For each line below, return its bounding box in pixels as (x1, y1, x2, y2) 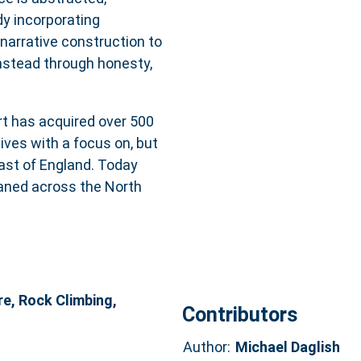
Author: (182, 338, 230, 355)
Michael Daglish (234, 338, 340, 355)
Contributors (181, 302, 297, 326)
